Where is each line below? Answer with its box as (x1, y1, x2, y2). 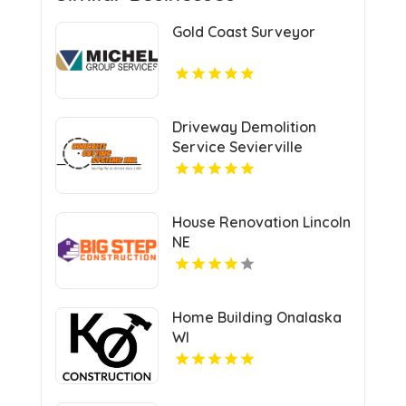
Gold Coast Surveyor (171, 22, 315, 41)
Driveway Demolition (171, 117, 316, 136)
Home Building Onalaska (171, 307, 342, 326)
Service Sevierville (171, 137, 303, 156)
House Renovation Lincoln (171, 212, 351, 231)
